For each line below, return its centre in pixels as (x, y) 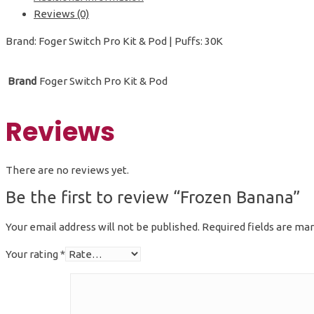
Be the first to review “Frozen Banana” (153, 198)
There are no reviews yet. (67, 170)
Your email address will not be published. (103, 227)
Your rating (33, 254)
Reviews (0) (61, 13)
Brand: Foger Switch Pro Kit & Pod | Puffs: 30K (114, 41)
